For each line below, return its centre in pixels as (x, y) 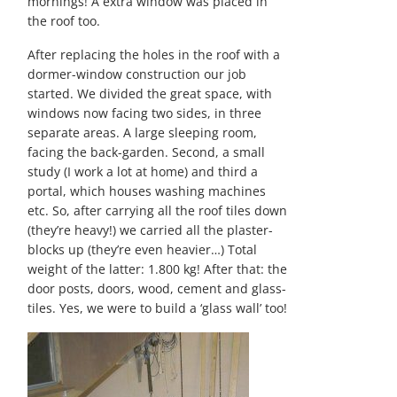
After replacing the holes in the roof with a (154, 54)
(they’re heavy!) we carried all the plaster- (151, 230)
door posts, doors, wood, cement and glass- (157, 288)
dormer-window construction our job (137, 74)
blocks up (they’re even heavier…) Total (143, 249)
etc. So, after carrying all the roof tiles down (158, 210)
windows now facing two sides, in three (145, 113)
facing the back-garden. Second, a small (147, 152)
